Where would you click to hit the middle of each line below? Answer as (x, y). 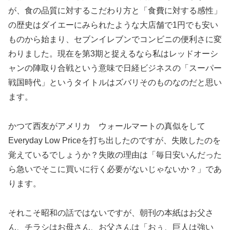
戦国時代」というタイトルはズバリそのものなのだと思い (115, 83)
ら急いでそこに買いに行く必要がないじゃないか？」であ (115, 169)
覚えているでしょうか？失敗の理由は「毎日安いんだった (115, 155)
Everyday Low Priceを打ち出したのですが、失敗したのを (114, 140)
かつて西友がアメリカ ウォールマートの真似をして (107, 126)
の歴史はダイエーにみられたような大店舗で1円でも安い (113, 25)
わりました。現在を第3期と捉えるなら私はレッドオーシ (113, 54)
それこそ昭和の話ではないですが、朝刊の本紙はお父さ (111, 213)
